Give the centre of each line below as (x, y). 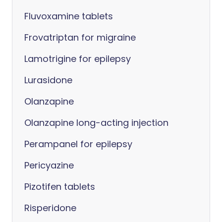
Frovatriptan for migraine (80, 37)
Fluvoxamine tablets (69, 16)
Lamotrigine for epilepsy (78, 59)
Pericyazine (49, 165)
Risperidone (50, 208)
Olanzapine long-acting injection (96, 123)
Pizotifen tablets (60, 187)
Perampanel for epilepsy (78, 144)
